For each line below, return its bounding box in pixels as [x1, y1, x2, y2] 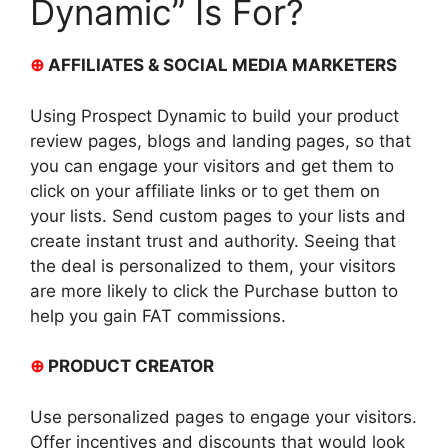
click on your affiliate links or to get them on [30, 180, 380, 201]
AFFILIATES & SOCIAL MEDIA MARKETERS [44, 55, 397, 76]
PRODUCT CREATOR [44, 356, 214, 377]
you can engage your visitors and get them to [30, 155, 394, 176]
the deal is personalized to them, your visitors [30, 255, 396, 276]
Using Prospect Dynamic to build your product [30, 105, 399, 126]
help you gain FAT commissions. [30, 305, 286, 326]
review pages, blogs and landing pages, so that [30, 130, 411, 151]
